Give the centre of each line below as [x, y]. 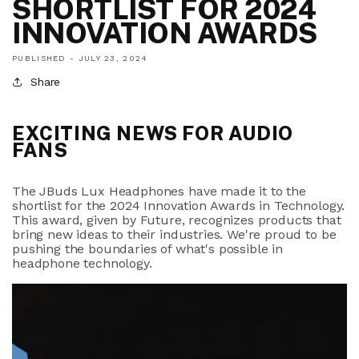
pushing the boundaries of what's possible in [147, 249]
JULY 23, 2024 [113, 58]
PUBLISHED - [45, 58]
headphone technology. [82, 264]
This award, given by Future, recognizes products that [177, 220]
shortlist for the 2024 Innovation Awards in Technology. [179, 206]
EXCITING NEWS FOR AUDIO [153, 133]
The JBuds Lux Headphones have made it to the [159, 192]
